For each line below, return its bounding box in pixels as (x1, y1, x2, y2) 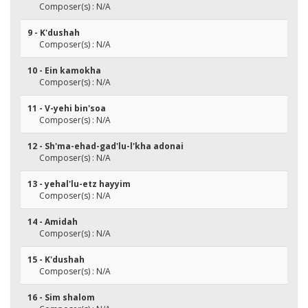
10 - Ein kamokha (27, 65, 101, 76)
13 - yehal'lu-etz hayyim (27, 178, 131, 190)
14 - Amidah (27, 216, 78, 228)
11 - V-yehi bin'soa (27, 102, 106, 114)
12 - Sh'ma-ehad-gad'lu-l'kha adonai (27, 140, 184, 152)
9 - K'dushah (27, 27, 80, 38)
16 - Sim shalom (27, 291, 95, 303)
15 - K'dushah (27, 254, 85, 265)
